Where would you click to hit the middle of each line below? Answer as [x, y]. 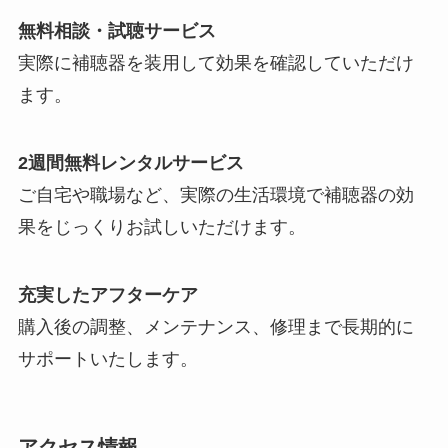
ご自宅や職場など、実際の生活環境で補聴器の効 [215, 194]
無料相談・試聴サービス [116, 30]
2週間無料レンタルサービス [130, 162]
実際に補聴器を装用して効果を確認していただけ [215, 62]
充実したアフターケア [107, 294]
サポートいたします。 [107, 358]
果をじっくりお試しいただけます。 [161, 226]
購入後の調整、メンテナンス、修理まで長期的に [215, 326]
